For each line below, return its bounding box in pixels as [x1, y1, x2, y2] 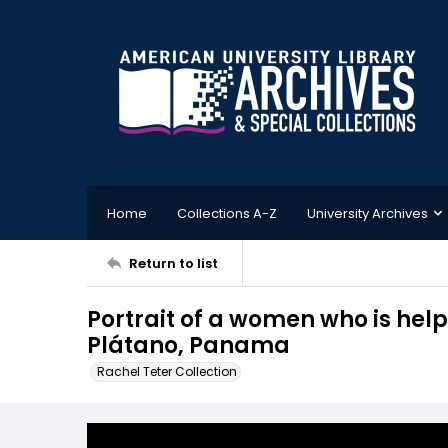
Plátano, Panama [87, 330, 290, 361]
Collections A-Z [177, 203, 277, 223]
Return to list [129, 253, 218, 273]
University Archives [307, 203, 428, 223]
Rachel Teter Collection [97, 363, 237, 380]
